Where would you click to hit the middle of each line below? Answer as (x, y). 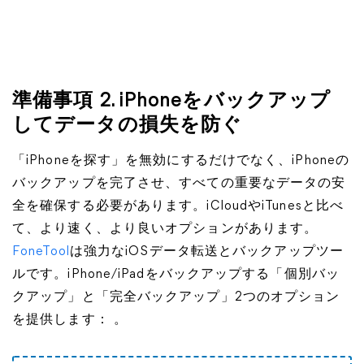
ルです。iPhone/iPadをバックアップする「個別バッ (176, 275)
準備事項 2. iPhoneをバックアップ (172, 102)
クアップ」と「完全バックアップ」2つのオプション (176, 297)
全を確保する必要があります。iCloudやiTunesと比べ (178, 206)
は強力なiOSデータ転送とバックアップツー (206, 252)
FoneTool (41, 252)
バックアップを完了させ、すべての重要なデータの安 (179, 184)
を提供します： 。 (70, 320)
